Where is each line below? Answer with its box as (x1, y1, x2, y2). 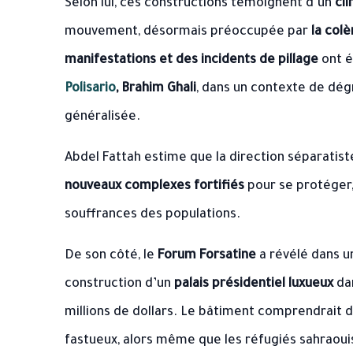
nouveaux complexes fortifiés (65, 180, 244, 194)
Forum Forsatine (158, 249, 256, 263)
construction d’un (65, 277, 174, 292)
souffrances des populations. (65, 208, 240, 222)
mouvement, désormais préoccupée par (65, 25, 311, 39)
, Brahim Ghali (116, 82, 196, 96)
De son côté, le (65, 249, 158, 263)
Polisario (65, 82, 116, 96)
